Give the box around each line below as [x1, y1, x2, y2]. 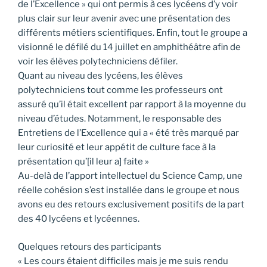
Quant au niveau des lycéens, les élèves [18, 70, 183, 82]
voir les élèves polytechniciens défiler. [18, 56, 178, 67]
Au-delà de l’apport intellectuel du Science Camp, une [18, 170, 243, 182]
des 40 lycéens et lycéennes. [18, 213, 139, 225]
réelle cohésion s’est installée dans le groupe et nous [18, 185, 240, 196]
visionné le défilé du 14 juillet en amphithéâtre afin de [18, 42, 241, 53]
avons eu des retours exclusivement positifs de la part [18, 199, 244, 210]
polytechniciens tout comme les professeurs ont [18, 85, 223, 96]
